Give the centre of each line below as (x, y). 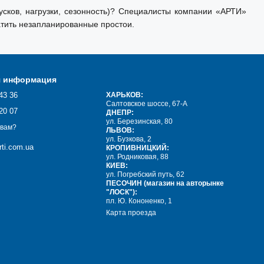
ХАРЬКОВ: (125, 95)
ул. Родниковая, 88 (138, 157)
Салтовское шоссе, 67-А (147, 104)
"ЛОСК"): (122, 192)
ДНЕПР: (120, 113)
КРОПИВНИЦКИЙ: (138, 148)
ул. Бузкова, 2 (129, 139)
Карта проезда (131, 213)
